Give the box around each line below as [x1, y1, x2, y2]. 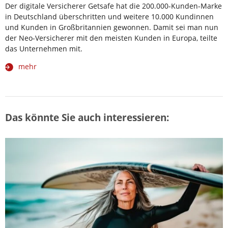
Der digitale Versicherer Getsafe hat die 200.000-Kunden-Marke [5, 1, 222, 11]
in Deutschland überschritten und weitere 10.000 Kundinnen [5, 12, 214, 22]
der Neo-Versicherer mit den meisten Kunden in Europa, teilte [5, 33, 217, 43]
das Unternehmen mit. [5, 44, 82, 54]
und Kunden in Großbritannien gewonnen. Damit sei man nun [5, 22, 218, 33]
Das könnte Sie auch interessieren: [5, 110, 169, 125]
